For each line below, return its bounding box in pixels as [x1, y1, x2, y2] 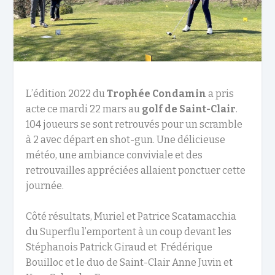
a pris [206, 87, 234, 99]
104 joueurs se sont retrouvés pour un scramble [26, 118, 243, 130]
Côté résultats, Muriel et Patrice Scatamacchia [26, 211, 237, 223]
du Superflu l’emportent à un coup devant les [26, 226, 232, 238]
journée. [26, 179, 64, 192]
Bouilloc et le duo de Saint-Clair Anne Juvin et [26, 257, 233, 269]
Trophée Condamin [107, 87, 207, 99]
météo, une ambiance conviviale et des [26, 149, 203, 161]
